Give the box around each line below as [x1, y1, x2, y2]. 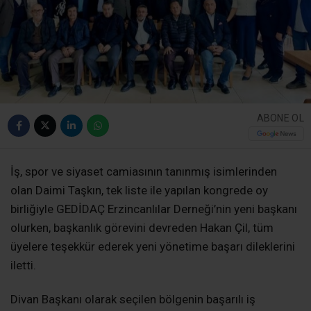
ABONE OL [256, 112, 304, 124]
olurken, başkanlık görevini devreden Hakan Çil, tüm [10, 221, 274, 235]
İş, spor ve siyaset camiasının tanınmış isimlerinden [10, 165, 277, 179]
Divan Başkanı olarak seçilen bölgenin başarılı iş [10, 292, 255, 307]
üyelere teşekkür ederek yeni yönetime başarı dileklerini [10, 239, 295, 254]
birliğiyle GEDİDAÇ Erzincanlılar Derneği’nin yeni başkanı [10, 202, 297, 217]
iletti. [10, 258, 36, 273]
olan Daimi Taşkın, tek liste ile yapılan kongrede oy [10, 183, 268, 198]
